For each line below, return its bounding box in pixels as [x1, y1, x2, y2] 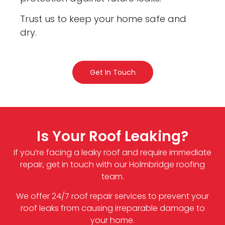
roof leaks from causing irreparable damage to [20, 202, 205, 214]
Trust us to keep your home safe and [20, 13, 187, 26]
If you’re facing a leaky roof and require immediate [14, 147, 211, 159]
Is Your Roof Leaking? [37, 127, 188, 147]
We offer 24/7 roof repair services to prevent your [16, 190, 209, 202]
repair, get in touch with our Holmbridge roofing [20, 159, 205, 171]
